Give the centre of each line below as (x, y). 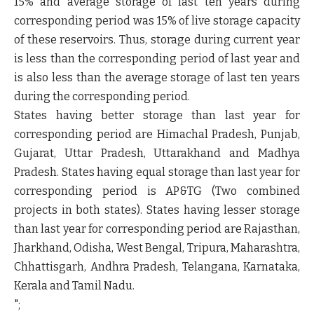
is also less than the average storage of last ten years (157, 77)
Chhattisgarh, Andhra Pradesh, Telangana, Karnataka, (157, 267)
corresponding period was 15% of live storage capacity (157, 21)
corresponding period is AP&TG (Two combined (157, 191)
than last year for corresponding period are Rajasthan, (157, 229)
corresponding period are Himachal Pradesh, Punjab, (157, 134)
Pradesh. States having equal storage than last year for (157, 172)
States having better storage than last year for (157, 115)
